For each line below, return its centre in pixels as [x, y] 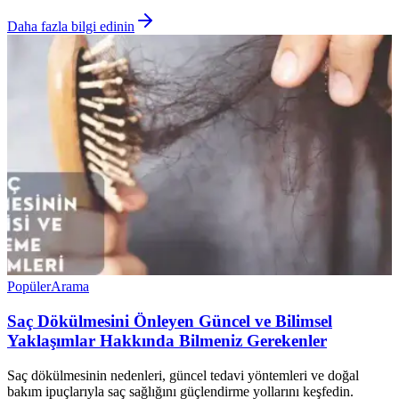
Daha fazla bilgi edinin [71, 27]
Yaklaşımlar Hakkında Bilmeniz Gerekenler [167, 341]
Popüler [29, 287]
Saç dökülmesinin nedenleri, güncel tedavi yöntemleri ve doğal [183, 375]
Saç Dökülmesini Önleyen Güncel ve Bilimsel [170, 322]
